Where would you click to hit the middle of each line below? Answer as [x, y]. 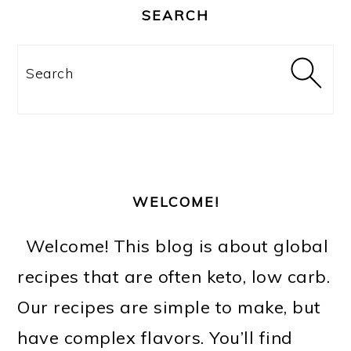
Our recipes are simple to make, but [169, 307]
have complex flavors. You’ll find [155, 338]
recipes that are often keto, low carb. [174, 277]
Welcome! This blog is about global [177, 246]
